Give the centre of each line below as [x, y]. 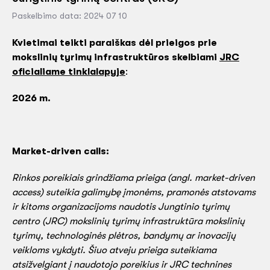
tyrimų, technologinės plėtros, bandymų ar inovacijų [124, 236]
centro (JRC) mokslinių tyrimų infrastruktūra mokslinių [128, 221]
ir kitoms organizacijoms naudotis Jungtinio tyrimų [121, 207]
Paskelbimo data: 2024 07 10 [70, 16]
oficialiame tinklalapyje [69, 72]
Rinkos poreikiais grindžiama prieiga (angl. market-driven [133, 178]
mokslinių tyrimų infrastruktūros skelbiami [116, 57]
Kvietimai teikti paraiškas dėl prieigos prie [115, 43]
